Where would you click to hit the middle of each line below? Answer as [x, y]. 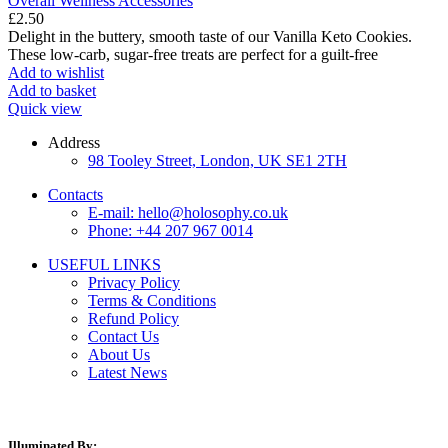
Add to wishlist [56, 73]
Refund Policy [133, 319]
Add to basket [52, 91]
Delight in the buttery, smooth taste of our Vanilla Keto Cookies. [210, 37]
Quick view [45, 109]
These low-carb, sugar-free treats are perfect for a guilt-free [193, 55]
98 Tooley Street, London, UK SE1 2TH [217, 161]
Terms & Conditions [152, 301]
